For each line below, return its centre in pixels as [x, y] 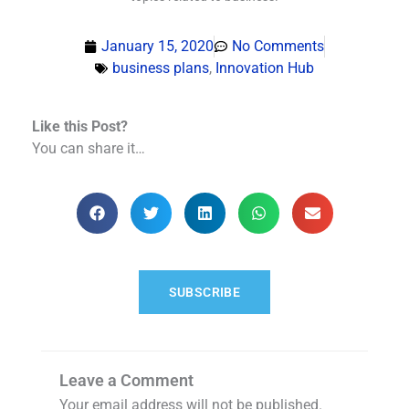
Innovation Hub [265, 68]
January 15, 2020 [157, 47]
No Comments [278, 47]
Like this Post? [80, 127]
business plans [161, 68]
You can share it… [89, 149]
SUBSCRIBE [204, 293]
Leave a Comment [126, 381]
